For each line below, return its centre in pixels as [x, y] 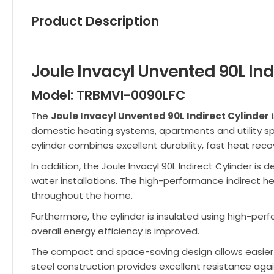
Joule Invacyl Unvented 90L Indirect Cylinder [160, 116]
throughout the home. [82, 195]
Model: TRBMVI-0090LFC [108, 95]
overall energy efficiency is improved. [115, 231]
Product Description [95, 21]
